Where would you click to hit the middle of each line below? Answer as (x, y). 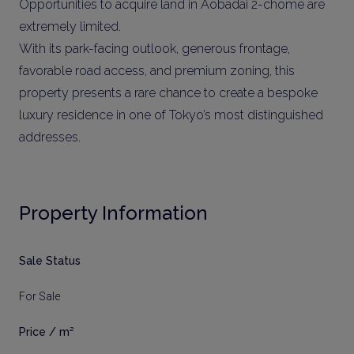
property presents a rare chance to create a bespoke (168, 93)
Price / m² (46, 332)
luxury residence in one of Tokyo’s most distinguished (171, 115)
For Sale (40, 296)
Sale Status (50, 261)
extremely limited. (70, 26)
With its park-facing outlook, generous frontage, (154, 49)
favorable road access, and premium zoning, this (157, 71)
